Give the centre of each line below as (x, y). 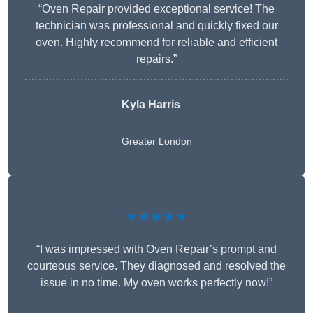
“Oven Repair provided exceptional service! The (156, 9)
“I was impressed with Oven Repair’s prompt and (156, 249)
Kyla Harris (151, 105)
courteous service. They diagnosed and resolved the (156, 266)
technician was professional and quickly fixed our (156, 26)
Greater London (156, 141)
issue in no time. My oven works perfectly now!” (156, 283)
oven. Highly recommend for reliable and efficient (156, 43)
